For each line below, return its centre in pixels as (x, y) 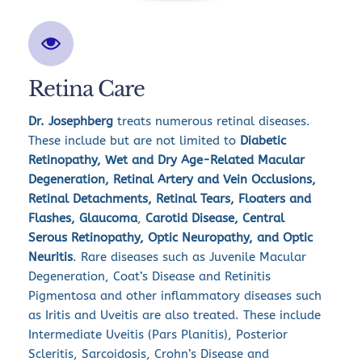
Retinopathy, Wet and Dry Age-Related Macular (166, 160)
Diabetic (263, 141)
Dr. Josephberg (73, 122)
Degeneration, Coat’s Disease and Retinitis (149, 277)
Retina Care (86, 89)
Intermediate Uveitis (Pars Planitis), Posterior (158, 335)
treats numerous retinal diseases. (214, 122)
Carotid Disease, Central (213, 219)
